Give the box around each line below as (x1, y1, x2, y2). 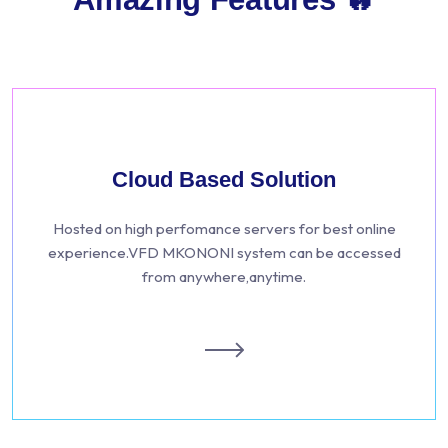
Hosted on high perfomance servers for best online (52, 219, 396, 238)
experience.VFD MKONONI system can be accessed (47, 243, 401, 262)
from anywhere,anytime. (142, 267, 306, 286)
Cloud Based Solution (112, 167, 336, 192)
